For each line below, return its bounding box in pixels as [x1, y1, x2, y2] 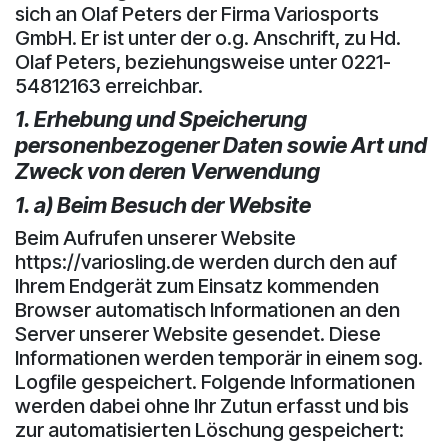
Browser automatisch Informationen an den [15, 297, 400, 322]
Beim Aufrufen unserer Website [15, 225, 296, 250]
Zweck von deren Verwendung [15, 157, 320, 184]
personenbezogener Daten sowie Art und [15, 131, 427, 158]
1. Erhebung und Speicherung [15, 105, 307, 132]
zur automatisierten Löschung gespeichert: [15, 417, 404, 442]
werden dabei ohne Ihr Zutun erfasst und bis [15, 393, 409, 418]
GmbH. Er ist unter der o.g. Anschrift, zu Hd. [15, 25, 401, 50]
